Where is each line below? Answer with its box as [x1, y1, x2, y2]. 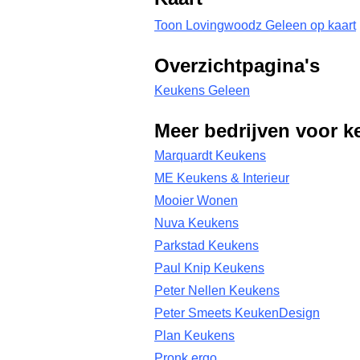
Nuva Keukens [154, 216, 239, 230]
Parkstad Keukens [154, 239, 259, 252]
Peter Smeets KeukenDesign [154, 306, 320, 320]
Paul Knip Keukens [154, 261, 264, 275]
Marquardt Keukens [154, 149, 266, 162]
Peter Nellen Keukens [154, 284, 280, 297]
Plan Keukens [154, 329, 235, 342]
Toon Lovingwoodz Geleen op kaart [154, 18, 356, 32]
